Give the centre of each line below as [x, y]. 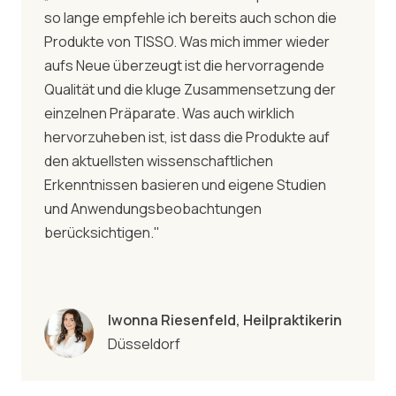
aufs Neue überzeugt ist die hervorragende [184, 65]
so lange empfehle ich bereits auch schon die [190, 17]
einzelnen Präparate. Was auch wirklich [169, 113]
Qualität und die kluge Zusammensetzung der [190, 89]
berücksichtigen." [102, 232]
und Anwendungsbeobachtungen [153, 208]
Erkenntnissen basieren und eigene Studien [185, 184]
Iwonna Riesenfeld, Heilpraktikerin [225, 320]
